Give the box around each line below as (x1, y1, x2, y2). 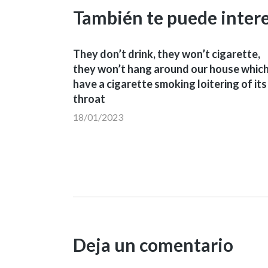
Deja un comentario (73, 234, 233, 256)
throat (73, 92, 105, 106)
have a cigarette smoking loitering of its (73, 77, 267, 91)
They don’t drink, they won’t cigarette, (73, 47, 260, 61)
